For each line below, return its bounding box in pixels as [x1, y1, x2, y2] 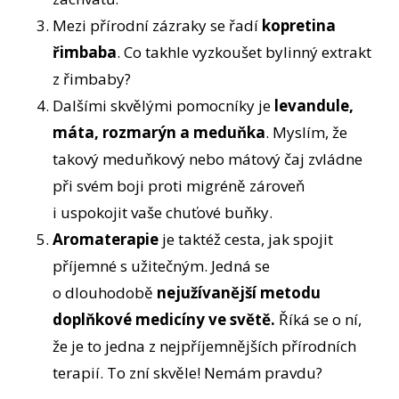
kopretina [262, 15, 337, 37]
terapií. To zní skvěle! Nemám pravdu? [53, 362, 327, 384]
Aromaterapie [53, 229, 159, 250]
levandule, [274, 95, 354, 117]
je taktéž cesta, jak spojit [159, 229, 334, 250]
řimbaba [53, 42, 118, 63]
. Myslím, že [265, 122, 348, 143]
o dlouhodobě [53, 282, 158, 304]
